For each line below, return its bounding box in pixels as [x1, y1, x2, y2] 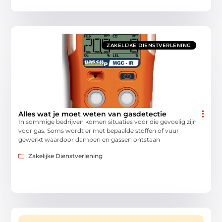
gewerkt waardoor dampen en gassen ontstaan [18, 136, 161, 144]
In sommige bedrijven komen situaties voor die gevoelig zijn [18, 118, 197, 126]
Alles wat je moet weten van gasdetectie [18, 110, 167, 119]
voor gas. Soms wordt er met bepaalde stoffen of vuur [18, 127, 179, 135]
